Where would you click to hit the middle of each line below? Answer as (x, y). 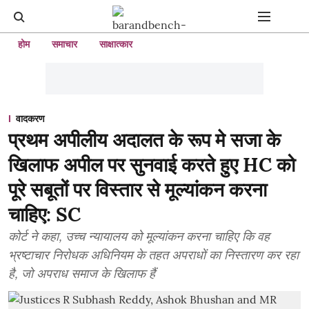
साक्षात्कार (116, 44)
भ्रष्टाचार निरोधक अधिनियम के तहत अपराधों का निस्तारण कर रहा (153, 255)
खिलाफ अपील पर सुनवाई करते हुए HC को (152, 165)
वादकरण (30, 119)
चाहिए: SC (44, 215)
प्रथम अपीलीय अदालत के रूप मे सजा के (144, 140)
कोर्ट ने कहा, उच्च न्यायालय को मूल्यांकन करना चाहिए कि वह (139, 236)
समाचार (64, 44)
